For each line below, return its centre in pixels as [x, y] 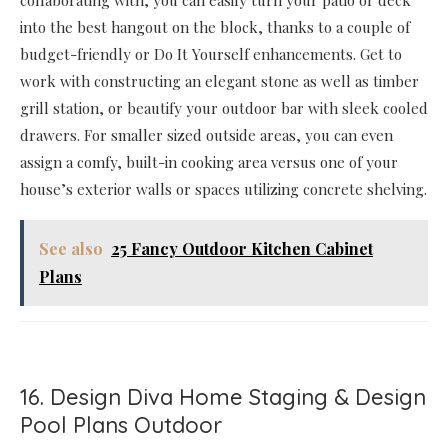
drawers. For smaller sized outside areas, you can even [206, 135]
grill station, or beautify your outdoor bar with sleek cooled [224, 108]
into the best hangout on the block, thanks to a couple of [215, 27]
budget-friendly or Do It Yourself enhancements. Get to [211, 54]
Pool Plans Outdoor [121, 425]
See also [71, 249]
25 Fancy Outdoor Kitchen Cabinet [242, 249]
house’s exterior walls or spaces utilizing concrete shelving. [223, 189]
